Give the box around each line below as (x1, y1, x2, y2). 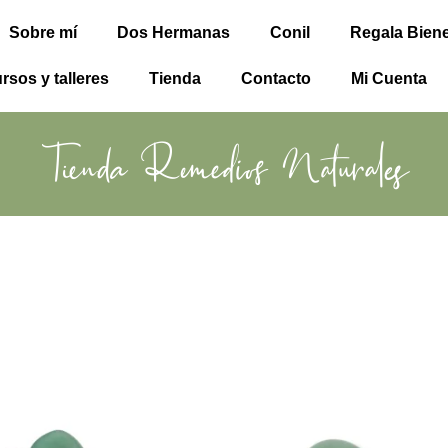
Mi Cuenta (350, 70, 427, 87)
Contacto (240, 70, 311, 87)
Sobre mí (8, 24, 77, 41)
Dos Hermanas (116, 24, 230, 41)
